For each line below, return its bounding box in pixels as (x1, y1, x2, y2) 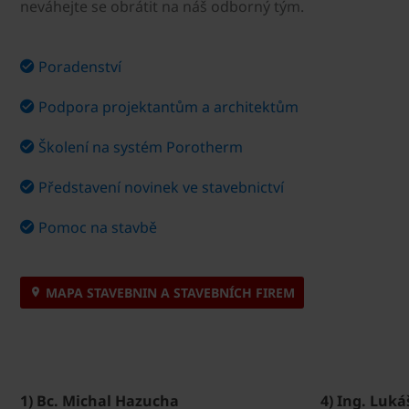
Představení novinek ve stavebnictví (38, 177, 284, 197)
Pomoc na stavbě (38, 217, 157, 237)
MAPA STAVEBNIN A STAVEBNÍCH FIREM (42, 284, 295, 301)
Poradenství (38, 57, 121, 77)
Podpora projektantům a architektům (38, 97, 299, 117)
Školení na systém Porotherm (38, 137, 243, 157)
